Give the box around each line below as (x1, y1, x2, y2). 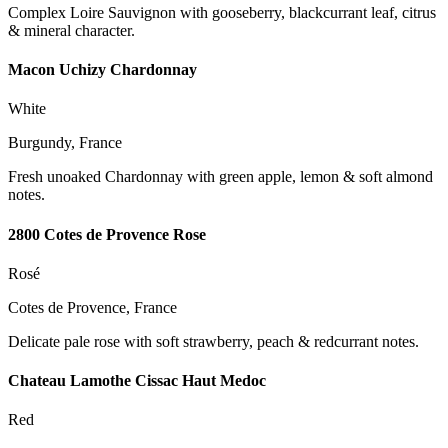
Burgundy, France (8, 134, 122, 152)
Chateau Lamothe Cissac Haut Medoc (8, 372, 266, 390)
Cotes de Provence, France (8, 298, 177, 316)
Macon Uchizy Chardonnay (8, 61, 197, 79)
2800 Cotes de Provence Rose (8, 225, 206, 243)
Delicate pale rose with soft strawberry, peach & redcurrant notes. (8, 332, 419, 350)
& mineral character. (8, 21, 135, 39)
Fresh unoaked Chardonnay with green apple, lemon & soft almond (8, 168, 433, 186)
